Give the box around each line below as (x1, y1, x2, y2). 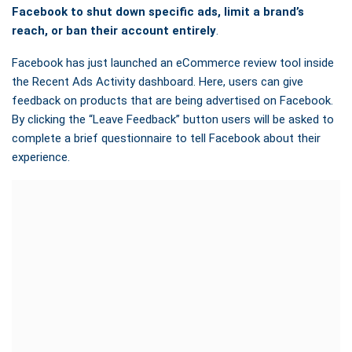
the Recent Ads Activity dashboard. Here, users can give (12, 75, 303, 90)
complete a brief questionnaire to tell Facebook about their (12, 131, 321, 146)
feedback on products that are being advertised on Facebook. (12, 93, 333, 108)
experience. (12, 150, 70, 165)
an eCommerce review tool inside (160, 56, 334, 71)
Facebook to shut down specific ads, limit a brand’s (12, 5, 304, 20)
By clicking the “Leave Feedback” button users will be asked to (12, 112, 334, 127)
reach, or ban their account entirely (12, 24, 216, 38)
